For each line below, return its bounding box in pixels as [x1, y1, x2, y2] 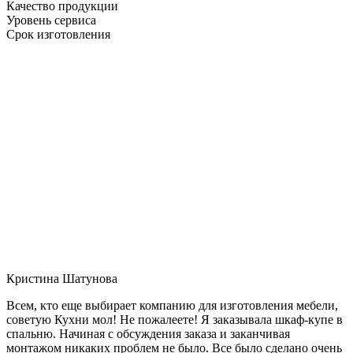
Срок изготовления [6, 27, 110, 41]
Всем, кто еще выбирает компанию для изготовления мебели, [6, 298, 338, 312]
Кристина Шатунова [6, 271, 117, 285]
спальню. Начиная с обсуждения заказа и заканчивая [6, 326, 290, 340]
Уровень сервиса [6, 13, 96, 27]
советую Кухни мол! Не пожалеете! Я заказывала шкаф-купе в [6, 312, 343, 326]
